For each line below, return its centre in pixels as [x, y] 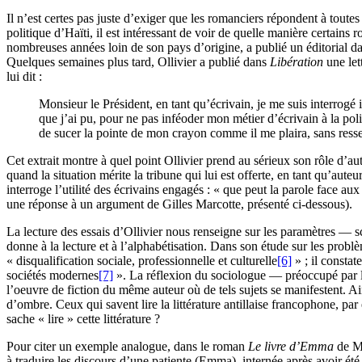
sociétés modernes [53, 275]
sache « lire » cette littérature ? [83, 318]
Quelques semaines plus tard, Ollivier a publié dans [138, 61]
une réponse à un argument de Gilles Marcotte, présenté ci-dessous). [179, 204]
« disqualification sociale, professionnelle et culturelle [142, 260]
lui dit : [24, 76]
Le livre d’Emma [291, 346]
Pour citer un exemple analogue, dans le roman [127, 346]
